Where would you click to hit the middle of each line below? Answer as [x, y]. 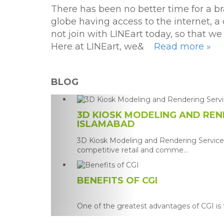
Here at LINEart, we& [102, 46]
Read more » [182, 46]
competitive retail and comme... [132, 150]
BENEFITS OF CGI [117, 180]
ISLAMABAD [106, 124]
